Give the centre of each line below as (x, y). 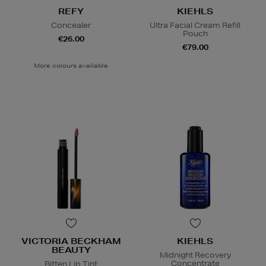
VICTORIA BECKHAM (71, 241)
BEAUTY (71, 250)
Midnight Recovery (195, 255)
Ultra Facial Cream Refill (195, 26)
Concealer (71, 26)
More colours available (71, 66)
